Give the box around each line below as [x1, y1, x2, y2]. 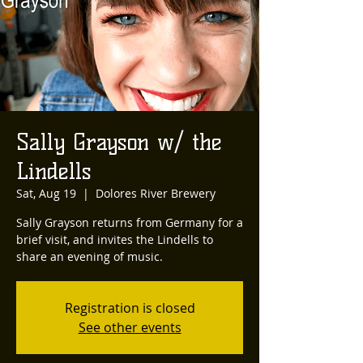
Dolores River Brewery [96, 186, 216, 201]
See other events [78, 318, 181, 336]
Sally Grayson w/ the [16, 128, 222, 156]
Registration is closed [64, 299, 195, 317]
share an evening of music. [16, 249, 163, 264]
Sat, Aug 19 [16, 186, 76, 201]
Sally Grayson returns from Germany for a [16, 215, 243, 230]
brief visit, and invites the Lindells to [16, 232, 213, 247]
